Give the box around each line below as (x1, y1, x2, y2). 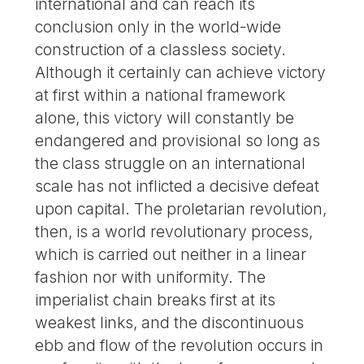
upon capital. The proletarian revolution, (35, 198, 327, 219)
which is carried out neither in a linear (35, 244, 307, 264)
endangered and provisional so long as (35, 130, 321, 150)
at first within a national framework (35, 84, 286, 105)
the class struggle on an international (35, 153, 306, 173)
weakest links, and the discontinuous (35, 312, 305, 332)
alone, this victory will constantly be (35, 107, 295, 128)
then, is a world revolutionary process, (35, 221, 314, 241)
